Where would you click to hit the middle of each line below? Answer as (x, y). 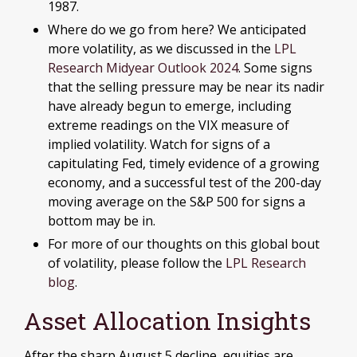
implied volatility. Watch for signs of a (159, 144)
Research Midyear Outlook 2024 (143, 68)
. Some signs (275, 68)
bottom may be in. (102, 221)
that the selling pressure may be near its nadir (186, 87)
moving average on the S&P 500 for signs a (177, 202)
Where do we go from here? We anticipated (177, 29)
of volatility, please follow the (137, 263)
